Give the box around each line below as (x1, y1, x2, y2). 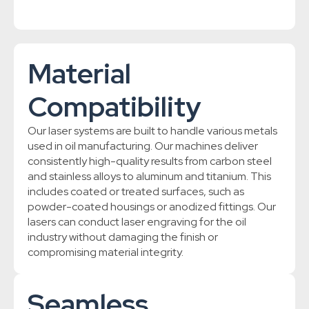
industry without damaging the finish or (28, 230, 218, 245)
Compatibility (28, 88, 201, 126)
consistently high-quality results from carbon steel (28, 154, 272, 169)
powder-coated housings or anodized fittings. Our (28, 199, 276, 215)
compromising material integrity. (28, 245, 183, 260)
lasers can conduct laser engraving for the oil (28, 215, 246, 230)
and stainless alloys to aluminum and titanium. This (28, 169, 271, 184)
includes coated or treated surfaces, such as (28, 184, 244, 199)
